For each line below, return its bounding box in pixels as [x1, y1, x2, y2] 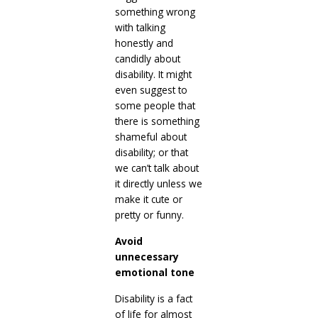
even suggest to [114, 82, 187, 97]
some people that [114, 98, 195, 112]
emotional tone [114, 265, 194, 279]
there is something [114, 114, 199, 128]
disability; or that [114, 145, 188, 159]
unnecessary [114, 249, 179, 263]
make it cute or [114, 192, 182, 206]
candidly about [114, 51, 180, 65]
